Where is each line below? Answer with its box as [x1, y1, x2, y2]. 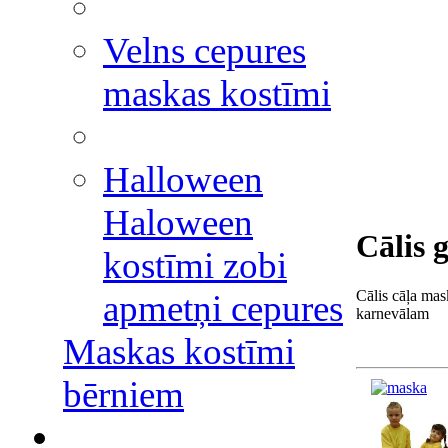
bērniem [63, 374, 184, 415]
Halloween [103, 159, 263, 200]
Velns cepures [103, 30, 306, 71]
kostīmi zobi [103, 245, 287, 286]
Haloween [103, 202, 253, 243]
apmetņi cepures [103, 288, 343, 329]
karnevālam [356, 304, 429, 322]
